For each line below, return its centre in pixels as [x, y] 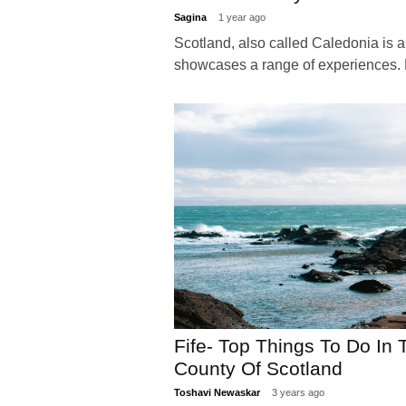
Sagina [192, 18]
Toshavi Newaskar [218, 393]
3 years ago [298, 393]
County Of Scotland [258, 369]
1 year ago [242, 18]
